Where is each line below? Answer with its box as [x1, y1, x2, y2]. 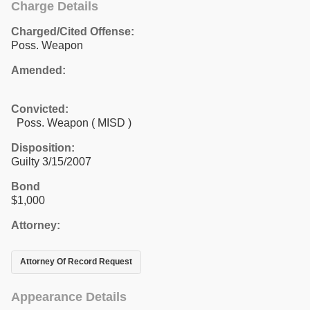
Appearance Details [11, 289, 127, 304]
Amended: [11, 64, 66, 76]
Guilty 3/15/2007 [11, 155, 91, 167]
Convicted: [11, 102, 69, 115]
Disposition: [11, 141, 75, 154]
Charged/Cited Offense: [11, 25, 134, 37]
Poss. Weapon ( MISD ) [11, 116, 131, 129]
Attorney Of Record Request [20, 257, 132, 267]
